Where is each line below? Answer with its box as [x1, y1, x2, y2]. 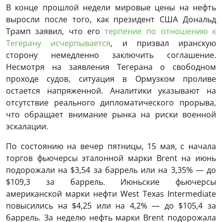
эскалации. [6, 121, 48, 132]
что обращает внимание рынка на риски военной [6, 109, 216, 120]
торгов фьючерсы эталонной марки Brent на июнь [6, 153, 216, 164]
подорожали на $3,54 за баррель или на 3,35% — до [6, 165, 216, 176]
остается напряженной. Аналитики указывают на [6, 85, 216, 97]
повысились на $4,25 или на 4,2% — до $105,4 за [6, 200, 216, 212]
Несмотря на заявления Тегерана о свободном [6, 61, 216, 73]
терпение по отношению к [105, 26, 217, 37]
